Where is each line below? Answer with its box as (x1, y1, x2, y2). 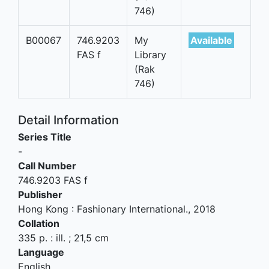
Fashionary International (77, 203, 186, 215)
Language (18, 246, 64, 258)
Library (134, 49, 166, 61)
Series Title (18, 131, 71, 143)
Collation (18, 217, 59, 229)
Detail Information (18, 113, 119, 127)
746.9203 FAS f (18, 174, 88, 186)
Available (190, 34, 232, 46)
